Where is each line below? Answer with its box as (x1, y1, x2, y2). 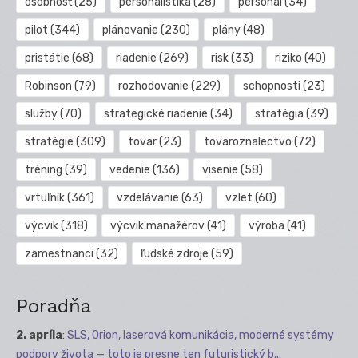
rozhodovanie (117, 78, 189, 93)
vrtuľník (25, 190, 65, 205)
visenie (201, 162, 238, 177)
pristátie (25, 50, 70, 65)
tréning (25, 162, 62, 177)
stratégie (25, 134, 74, 149)
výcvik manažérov (109, 218, 205, 233)
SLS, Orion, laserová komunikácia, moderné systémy (67, 328, 334, 342)
